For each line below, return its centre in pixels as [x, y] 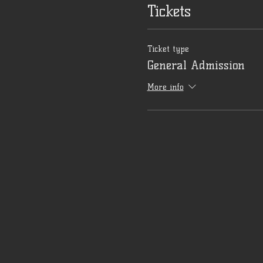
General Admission [196, 65]
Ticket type [168, 49]
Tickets [169, 11]
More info [165, 87]
